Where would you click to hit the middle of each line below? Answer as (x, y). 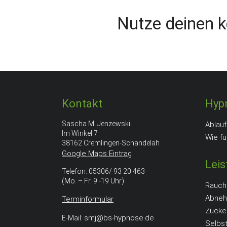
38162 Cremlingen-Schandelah (111, 143)
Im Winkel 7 (80, 133)
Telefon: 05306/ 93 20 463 (103, 171)
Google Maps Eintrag (97, 153)
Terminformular (88, 199)
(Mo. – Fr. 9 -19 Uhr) (93, 181)
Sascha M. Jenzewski (96, 123)
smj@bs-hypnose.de (119, 218)
